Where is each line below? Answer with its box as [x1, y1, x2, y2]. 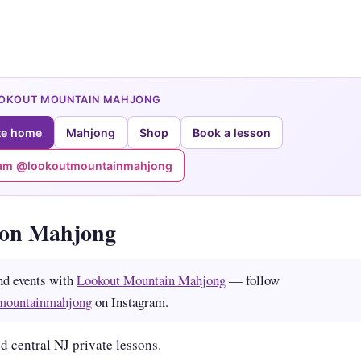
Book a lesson [193, 126, 271, 139]
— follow [226, 271, 280, 289]
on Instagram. [92, 293, 168, 311]
